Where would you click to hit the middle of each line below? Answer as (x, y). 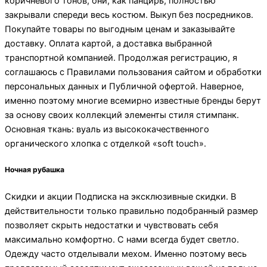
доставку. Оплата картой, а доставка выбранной (108, 44)
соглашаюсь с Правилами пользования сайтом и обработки (133, 72)
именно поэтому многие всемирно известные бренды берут (133, 101)
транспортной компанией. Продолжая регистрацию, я (121, 58)
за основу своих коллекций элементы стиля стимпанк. (122, 115)
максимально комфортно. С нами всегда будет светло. (122, 239)
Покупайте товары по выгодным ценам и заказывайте (120, 30)
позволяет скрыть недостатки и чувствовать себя (111, 225)
